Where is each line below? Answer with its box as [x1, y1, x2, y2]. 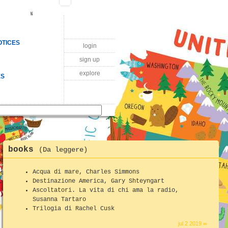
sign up [79, 56, 100, 63]
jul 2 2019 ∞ [178, 220, 208, 226]
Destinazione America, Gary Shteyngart [33, 177, 164, 185]
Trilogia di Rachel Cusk [33, 205, 115, 212]
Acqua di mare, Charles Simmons [33, 168, 139, 176]
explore [79, 70, 100, 77]
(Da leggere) [39, 145, 88, 154]
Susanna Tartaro [33, 195, 86, 203]
